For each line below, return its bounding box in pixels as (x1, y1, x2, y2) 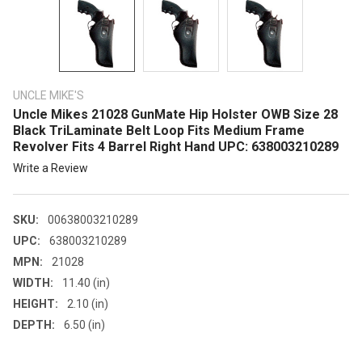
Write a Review (13, 161, 88, 175)
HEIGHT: (13, 297, 58, 310)
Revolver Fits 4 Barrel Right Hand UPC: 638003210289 (13, 139, 339, 155)
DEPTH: (13, 318, 55, 331)
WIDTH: (13, 276, 53, 289)
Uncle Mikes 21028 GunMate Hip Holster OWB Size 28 (13, 107, 338, 123)
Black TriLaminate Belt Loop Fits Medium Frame (13, 123, 305, 139)
